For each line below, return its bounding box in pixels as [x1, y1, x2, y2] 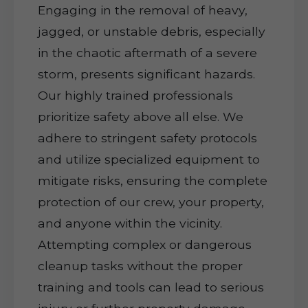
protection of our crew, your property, [38, 195, 264, 209]
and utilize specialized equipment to [38, 152, 260, 166]
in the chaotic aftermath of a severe [38, 45, 257, 60]
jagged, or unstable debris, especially [38, 24, 265, 38]
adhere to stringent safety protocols [38, 131, 257, 145]
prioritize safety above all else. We [38, 109, 243, 124]
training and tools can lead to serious [38, 280, 264, 294]
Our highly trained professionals [38, 88, 233, 102]
